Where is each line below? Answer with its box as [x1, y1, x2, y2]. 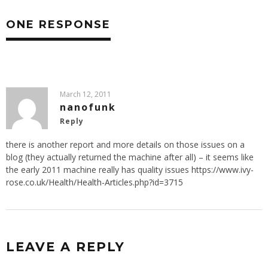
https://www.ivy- [191, 164, 254, 176]
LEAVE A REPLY [6, 239, 125, 255]
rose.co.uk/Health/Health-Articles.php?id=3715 [6, 176, 183, 188]
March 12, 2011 [60, 89, 111, 100]
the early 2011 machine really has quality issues [6, 164, 191, 176]
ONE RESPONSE [6, 18, 111, 32]
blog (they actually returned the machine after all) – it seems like [6, 151, 254, 163]
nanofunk [60, 100, 116, 114]
